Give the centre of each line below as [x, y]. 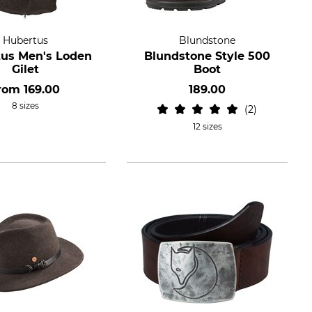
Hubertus [26, 40]
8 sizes [26, 106]
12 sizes [207, 126]
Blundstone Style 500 [208, 56]
